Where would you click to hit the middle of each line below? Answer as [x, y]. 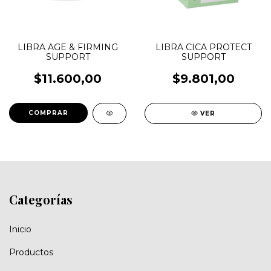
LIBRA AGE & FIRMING [68, 47]
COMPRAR [49, 113]
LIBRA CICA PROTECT [203, 47]
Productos [31, 252]
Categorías [41, 199]
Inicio [20, 229]
